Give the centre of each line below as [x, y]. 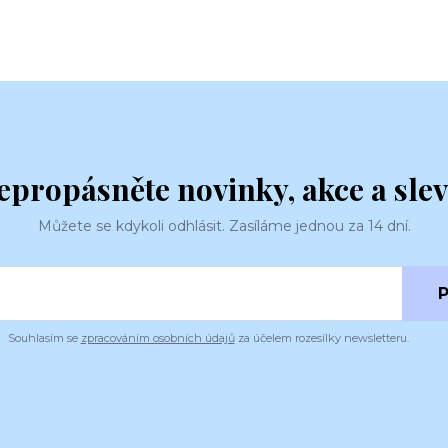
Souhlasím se [44, 337]
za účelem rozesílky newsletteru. [321, 337]
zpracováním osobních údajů [157, 337]
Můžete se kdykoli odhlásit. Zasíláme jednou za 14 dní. [224, 225]
